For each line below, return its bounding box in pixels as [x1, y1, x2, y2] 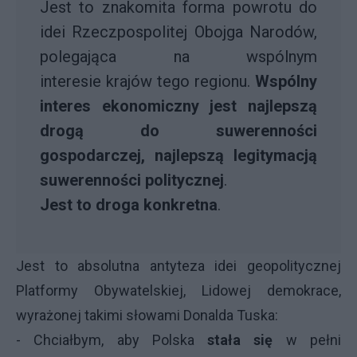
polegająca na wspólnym [40, 47, 317, 66]
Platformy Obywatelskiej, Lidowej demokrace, [16, 282, 341, 299]
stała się [207, 331, 273, 348]
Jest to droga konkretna [40, 195, 218, 214]
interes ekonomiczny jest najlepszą [40, 96, 317, 116]
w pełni [273, 331, 342, 348]
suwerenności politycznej [40, 171, 224, 190]
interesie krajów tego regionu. [40, 72, 255, 91]
